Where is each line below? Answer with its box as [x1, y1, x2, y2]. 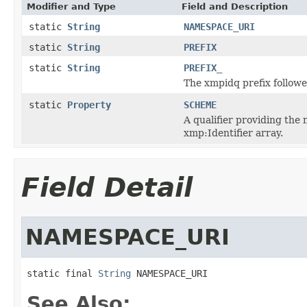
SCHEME [184, 99, 217, 110]
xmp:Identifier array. [184, 127, 283, 138]
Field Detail [21, 171, 193, 203]
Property [67, 99, 111, 110]
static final [27, 267, 98, 279]
